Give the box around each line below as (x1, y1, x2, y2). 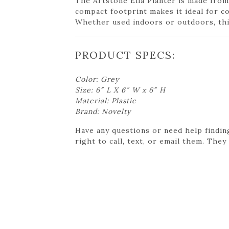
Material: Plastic (75, 96, 136, 105)
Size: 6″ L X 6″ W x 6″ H (75, 85, 166, 95)
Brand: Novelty (75, 106, 131, 116)
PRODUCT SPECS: (75, 48, 175, 61)
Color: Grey (75, 74, 119, 84)
